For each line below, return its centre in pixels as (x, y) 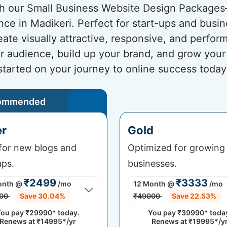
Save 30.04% (43, 196)
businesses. (152, 163)
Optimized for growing (176, 148)
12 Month (149, 184)
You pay (162, 213)
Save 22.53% (194, 196)
